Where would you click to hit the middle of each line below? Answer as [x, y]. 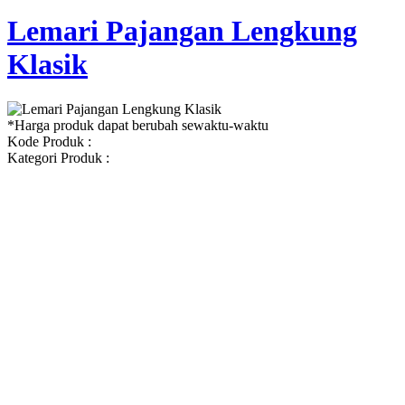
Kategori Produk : [58, 157]
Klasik [47, 65]
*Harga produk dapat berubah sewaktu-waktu [138, 125]
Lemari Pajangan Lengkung [182, 31]
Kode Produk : [49, 141]
